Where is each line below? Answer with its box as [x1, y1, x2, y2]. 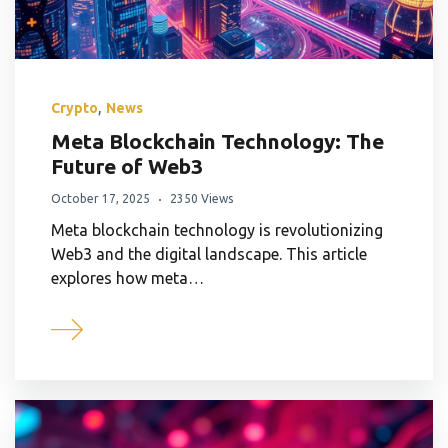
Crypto [51, 100, 98, 117]
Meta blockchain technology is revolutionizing [51, 221, 383, 240]
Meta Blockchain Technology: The [51, 129, 384, 154]
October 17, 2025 [51, 192, 150, 206]
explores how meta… [51, 269, 204, 288]
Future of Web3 [51, 154, 203, 179]
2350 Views [170, 192, 233, 206]
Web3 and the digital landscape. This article [51, 245, 367, 264]
